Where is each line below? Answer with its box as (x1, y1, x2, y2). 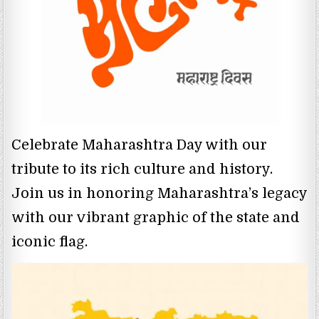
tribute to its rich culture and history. (11, 161, 273, 178)
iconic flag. (11, 234, 88, 251)
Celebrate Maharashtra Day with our (11, 137, 268, 154)
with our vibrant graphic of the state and (11, 209, 300, 226)
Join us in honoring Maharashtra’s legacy (11, 185, 308, 202)
